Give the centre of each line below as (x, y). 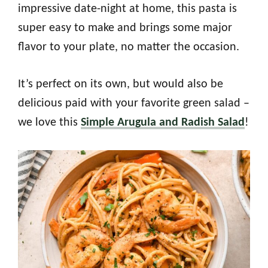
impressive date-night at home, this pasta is (127, 9)
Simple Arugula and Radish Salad (163, 122)
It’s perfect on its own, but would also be (121, 84)
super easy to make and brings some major (125, 28)
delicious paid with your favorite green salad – (134, 103)
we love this (49, 122)
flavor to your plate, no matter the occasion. (129, 47)
